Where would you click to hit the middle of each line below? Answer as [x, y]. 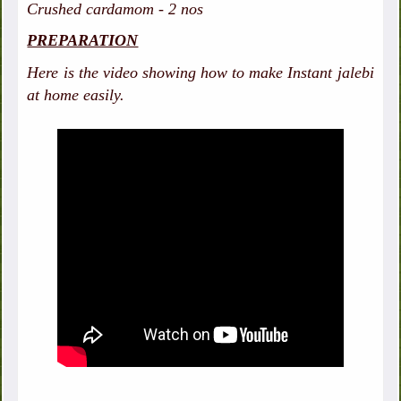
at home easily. [78, 94]
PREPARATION [83, 40]
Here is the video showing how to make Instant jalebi [200, 72]
